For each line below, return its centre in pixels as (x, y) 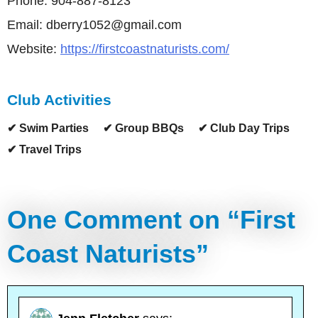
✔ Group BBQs (143, 128)
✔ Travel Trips (44, 149)
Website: (34, 49)
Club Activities (59, 100)
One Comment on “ (124, 220)
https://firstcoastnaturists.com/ (145, 49)
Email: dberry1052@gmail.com (94, 25)
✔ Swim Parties (48, 128)
